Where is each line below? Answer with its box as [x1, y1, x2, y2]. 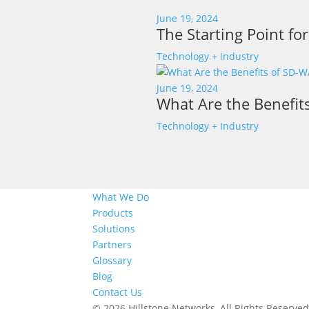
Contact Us [92, 286, 143, 299]
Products [92, 206, 134, 220]
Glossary [92, 254, 132, 268]
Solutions [92, 222, 136, 236]
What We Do [92, 190, 150, 204]
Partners [92, 238, 132, 252]
